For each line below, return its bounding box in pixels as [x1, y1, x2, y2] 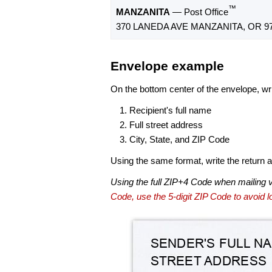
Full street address [129, 119, 203, 130]
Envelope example [110, 59, 224, 73]
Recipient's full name [129, 104, 211, 115]
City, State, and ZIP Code [129, 134, 229, 144]
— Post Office [170, 7, 228, 18]
